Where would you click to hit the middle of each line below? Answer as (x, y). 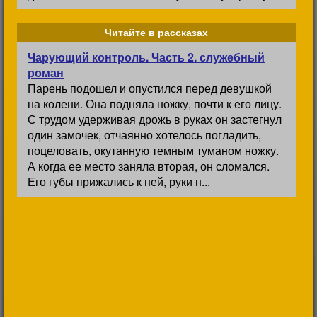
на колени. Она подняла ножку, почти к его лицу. (155, 104)
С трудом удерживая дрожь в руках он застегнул (155, 119)
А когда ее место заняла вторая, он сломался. (149, 166)
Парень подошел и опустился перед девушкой (150, 88)
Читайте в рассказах (156, 33)
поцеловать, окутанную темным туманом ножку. (153, 150)
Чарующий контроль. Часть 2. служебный (146, 57)
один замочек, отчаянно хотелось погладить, (144, 135)
